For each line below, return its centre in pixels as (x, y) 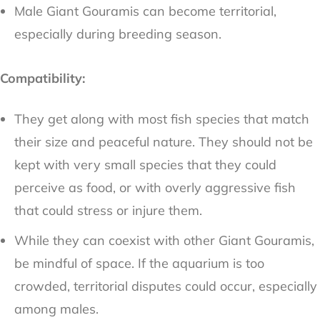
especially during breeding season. (118, 34)
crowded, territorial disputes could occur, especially (166, 286)
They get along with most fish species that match (162, 119)
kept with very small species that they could (145, 165)
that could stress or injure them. (108, 211)
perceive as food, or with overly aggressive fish (155, 188)
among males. (56, 309)
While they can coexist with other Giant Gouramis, (164, 241)
